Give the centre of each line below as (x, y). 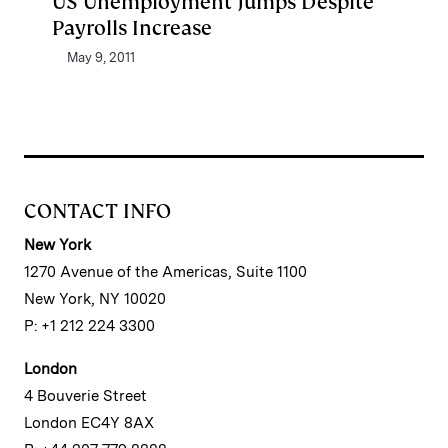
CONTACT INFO (97, 211)
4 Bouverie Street (85, 396)
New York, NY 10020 (95, 299)
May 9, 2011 (101, 57)
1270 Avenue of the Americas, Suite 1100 (165, 272)
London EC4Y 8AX (89, 423)
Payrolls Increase (132, 28)
